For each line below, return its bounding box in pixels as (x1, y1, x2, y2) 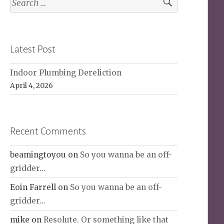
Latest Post (10, 43, 56, 54)
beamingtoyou (10, 149, 66, 159)
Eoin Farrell (10, 182, 56, 192)
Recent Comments (10, 125, 86, 136)
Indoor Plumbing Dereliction (10, 67, 122, 77)
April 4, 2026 (10, 80, 53, 90)
